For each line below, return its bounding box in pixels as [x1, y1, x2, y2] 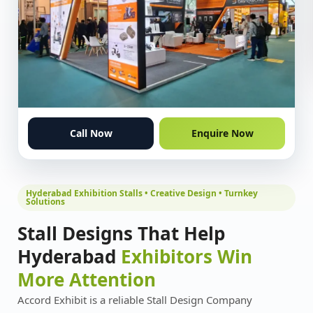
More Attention [17, 266, 156, 292]
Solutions [26, 195, 65, 208]
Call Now [69, 126, 112, 140]
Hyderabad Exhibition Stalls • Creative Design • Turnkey [26, 187, 258, 199]
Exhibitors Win [121, 243, 252, 269]
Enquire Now [191, 126, 254, 140]
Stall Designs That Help [17, 220, 225, 246]
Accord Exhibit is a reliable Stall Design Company [17, 292, 252, 307]
